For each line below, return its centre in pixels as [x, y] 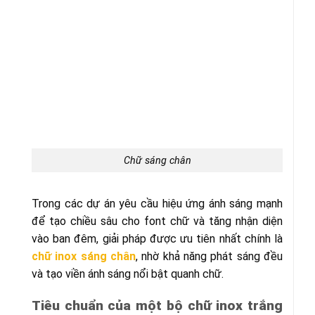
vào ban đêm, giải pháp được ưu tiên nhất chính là [157, 239]
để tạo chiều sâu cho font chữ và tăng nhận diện [157, 221]
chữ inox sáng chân [84, 257]
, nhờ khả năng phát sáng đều [209, 257]
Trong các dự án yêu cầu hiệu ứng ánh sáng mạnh [157, 204]
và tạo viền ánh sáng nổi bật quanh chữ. [128, 274]
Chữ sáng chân [157, 160]
